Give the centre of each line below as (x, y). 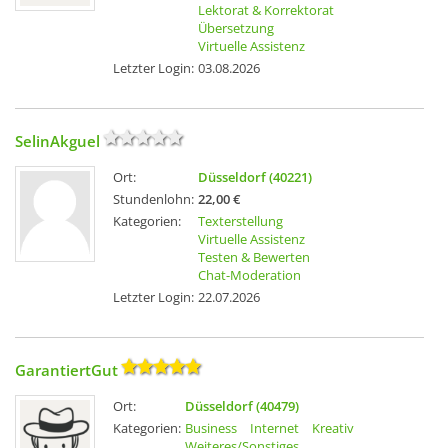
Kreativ (333, 428)
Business (211, 428)
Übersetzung (236, 28)
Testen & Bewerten (254, 257)
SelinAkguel (57, 141)
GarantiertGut (66, 370)
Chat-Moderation (249, 275)
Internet (274, 428)
